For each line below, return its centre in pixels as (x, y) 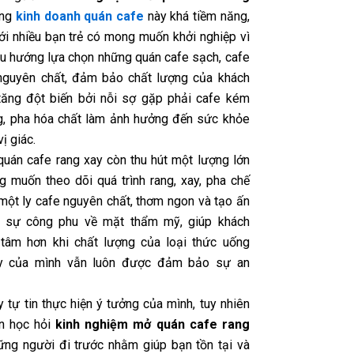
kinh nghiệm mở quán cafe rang (153, 325)
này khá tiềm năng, (197, 17)
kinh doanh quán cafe (80, 17)
